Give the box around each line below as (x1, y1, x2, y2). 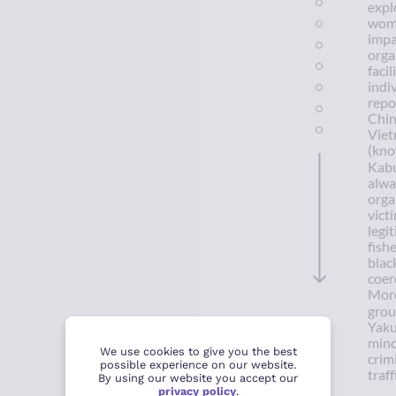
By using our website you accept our (98, 370, 298, 385)
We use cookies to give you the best (99, 344, 297, 358)
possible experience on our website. (100, 357, 296, 371)
